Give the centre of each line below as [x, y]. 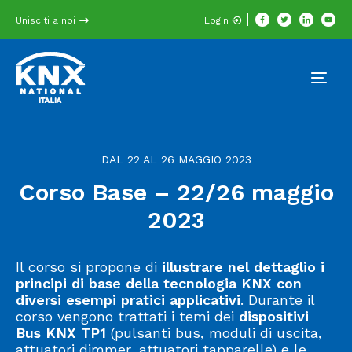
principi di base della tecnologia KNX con [159, 283]
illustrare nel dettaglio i [243, 267]
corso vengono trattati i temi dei [127, 316]
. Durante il [277, 300]
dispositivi [274, 316]
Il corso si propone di [89, 267]
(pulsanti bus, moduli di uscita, [216, 333]
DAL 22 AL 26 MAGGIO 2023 [176, 159]
